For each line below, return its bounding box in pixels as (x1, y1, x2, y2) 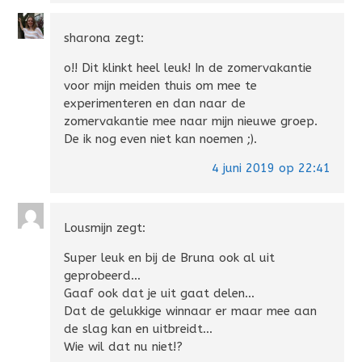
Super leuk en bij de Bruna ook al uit (64, 250, 276, 265)
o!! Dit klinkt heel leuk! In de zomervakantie (64, 60, 313, 75)
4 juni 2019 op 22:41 (211, 160, 330, 175)
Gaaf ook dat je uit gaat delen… (64, 286, 255, 301)
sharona (64, 30, 112, 45)
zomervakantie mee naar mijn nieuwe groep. (64, 113, 318, 128)
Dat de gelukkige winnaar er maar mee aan (64, 304, 318, 318)
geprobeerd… (64, 268, 141, 283)
